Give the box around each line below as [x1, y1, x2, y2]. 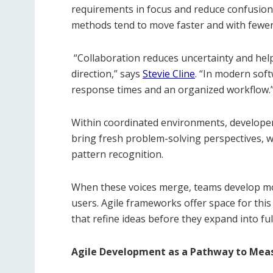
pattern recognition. [71, 147, 163, 161]
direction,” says [71, 67, 143, 81]
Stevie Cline [143, 67, 195, 81]
